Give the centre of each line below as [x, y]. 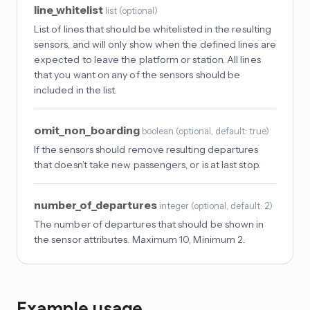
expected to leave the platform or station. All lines [147, 59]
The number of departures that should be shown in [149, 224]
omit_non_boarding [88, 130]
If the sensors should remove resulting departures [146, 149]
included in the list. [76, 90]
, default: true [238, 130]
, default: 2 [248, 205]
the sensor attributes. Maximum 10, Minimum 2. [140, 239]
